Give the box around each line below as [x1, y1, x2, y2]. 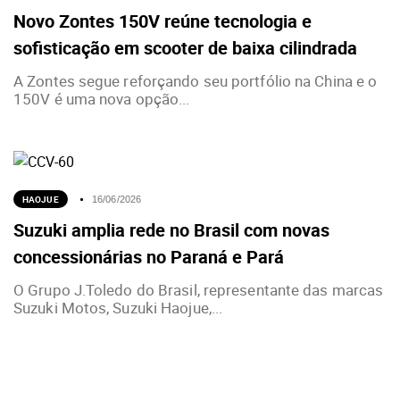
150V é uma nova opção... [13, 87, 190, 109]
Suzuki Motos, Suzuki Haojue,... [13, 296, 223, 318]
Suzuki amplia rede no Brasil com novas [13, 217, 329, 242]
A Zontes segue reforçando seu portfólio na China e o [13, 70, 378, 91]
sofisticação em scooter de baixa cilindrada [13, 35, 357, 60]
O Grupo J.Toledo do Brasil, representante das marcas [13, 279, 384, 300]
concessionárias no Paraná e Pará [13, 244, 284, 269]
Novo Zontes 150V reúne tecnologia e [13, 8, 312, 33]
